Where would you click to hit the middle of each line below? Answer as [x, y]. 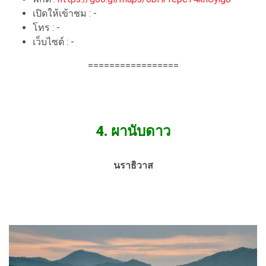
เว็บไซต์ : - [53, 42]
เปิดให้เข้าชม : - [65, 14]
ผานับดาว [141, 132]
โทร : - [46, 28]
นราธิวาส [133, 166]
